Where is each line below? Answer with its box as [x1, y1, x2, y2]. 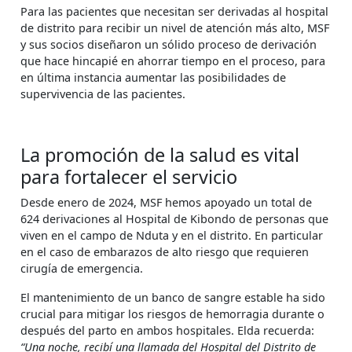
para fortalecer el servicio [20, 164, 237, 190]
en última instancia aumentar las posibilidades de [20, 70, 286, 86]
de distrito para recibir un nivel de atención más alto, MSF [20, 20, 329, 36]
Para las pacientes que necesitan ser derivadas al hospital [20, 4, 328, 20]
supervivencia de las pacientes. [20, 86, 185, 102]
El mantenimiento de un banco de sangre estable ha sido [20, 290, 325, 306]
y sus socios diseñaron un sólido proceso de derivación [20, 37, 317, 53]
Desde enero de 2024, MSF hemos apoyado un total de [20, 195, 312, 211]
